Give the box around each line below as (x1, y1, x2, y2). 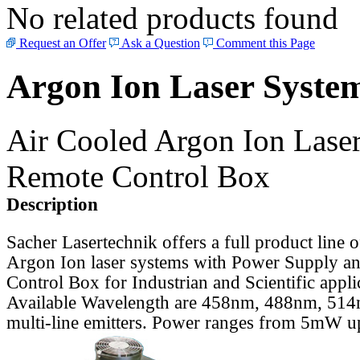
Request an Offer (16, 36, 106, 51)
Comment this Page (213, 36, 315, 51)
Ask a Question (119, 36, 200, 51)
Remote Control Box (6, 159, 270, 194)
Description (6, 194, 98, 215)
